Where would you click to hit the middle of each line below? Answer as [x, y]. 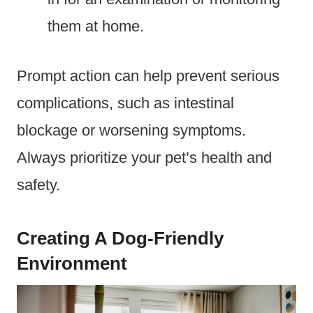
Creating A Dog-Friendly [120, 238]
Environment [72, 263]
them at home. [96, 26]
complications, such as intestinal [125, 103]
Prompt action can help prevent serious [148, 75]
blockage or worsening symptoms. [131, 130]
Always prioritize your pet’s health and [144, 157]
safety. [38, 184]
